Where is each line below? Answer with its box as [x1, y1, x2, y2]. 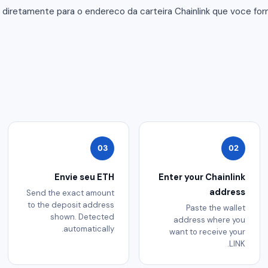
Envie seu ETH [54, 170, 114, 183]
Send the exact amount [26, 188, 114, 199]
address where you [173, 215, 245, 226]
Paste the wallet [186, 203, 245, 214]
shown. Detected [50, 212, 114, 223]
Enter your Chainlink [159, 170, 245, 183]
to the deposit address [28, 200, 114, 211]
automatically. [63, 224, 114, 234]
